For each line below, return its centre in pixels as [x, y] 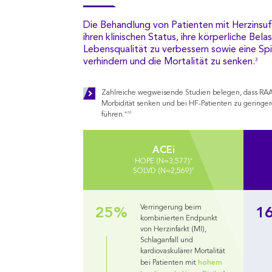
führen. [113, 115]
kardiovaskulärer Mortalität [182, 251]
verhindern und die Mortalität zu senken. [169, 62]
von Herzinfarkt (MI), [173, 229]
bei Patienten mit [169, 263]
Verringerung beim [171, 208]
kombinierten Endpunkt [178, 219]
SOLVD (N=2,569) [163, 171]
